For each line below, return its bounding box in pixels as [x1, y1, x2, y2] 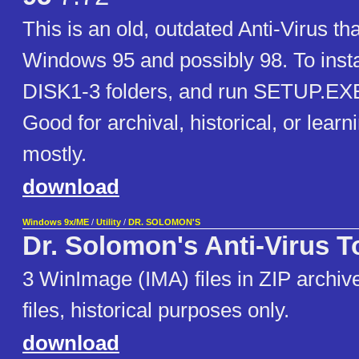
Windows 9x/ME [22, 217, 89, 228]
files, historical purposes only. [22, 298, 289, 323]
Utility [96, 217, 121, 228]
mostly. [22, 142, 87, 167]
